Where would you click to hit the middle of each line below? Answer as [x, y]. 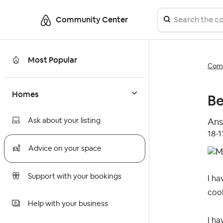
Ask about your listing [64, 121]
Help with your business [68, 204]
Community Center [92, 20]
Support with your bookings [75, 177]
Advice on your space [65, 149]
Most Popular [53, 60]
